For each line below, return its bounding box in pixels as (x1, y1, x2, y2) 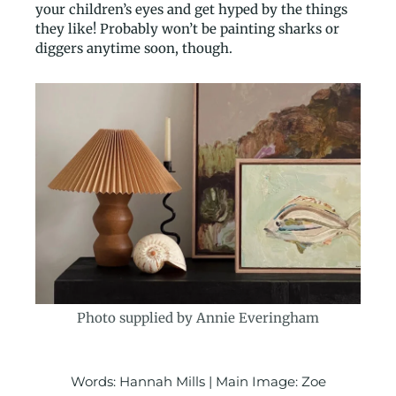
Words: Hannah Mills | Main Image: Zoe (70, 373, 326, 391)
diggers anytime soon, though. (35, 39, 232, 57)
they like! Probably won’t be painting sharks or (35, 19, 339, 37)
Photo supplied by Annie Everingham (77, 309, 319, 327)
